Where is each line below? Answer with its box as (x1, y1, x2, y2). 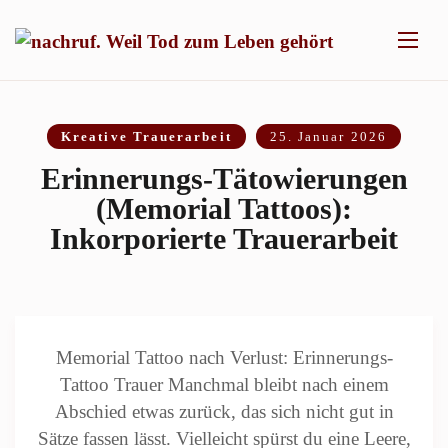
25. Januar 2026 (269, 129, 387, 144)
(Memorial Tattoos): (96, 192, 352, 225)
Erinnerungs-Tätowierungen (40, 162, 408, 195)
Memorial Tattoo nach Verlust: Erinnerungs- (55, 347, 393, 368)
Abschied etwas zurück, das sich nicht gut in (54, 401, 394, 422)
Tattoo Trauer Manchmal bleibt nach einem (59, 374, 389, 395)
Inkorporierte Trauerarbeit (50, 222, 398, 255)
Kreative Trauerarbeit (61, 129, 232, 144)
